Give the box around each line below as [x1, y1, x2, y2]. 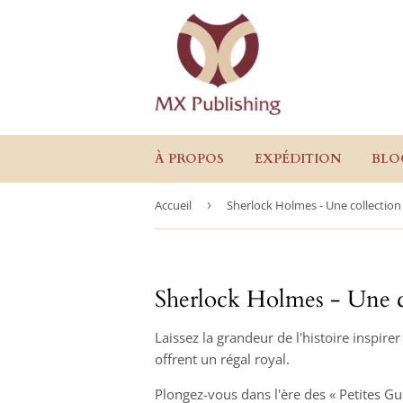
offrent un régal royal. [155, 350, 290, 368]
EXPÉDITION [255, 150, 341, 167]
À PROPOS [155, 150, 224, 167]
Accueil [155, 197, 192, 213]
